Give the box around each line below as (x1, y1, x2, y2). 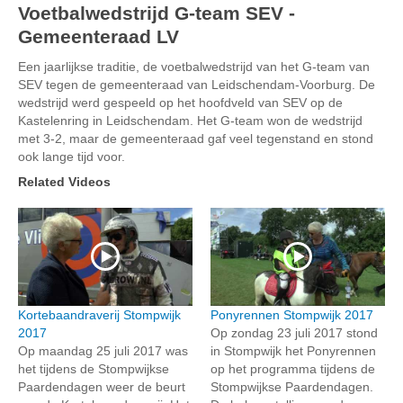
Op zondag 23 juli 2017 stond (210, 325, 378, 340)
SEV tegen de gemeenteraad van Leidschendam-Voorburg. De (18, 76, 375, 92)
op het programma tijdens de (210, 361, 375, 376)
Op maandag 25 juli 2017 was (18, 343, 188, 358)
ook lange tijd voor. (18, 148, 125, 164)
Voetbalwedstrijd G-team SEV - (18, 2, 295, 23)
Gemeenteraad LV (18, 25, 179, 47)
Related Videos (18, 174, 111, 189)
